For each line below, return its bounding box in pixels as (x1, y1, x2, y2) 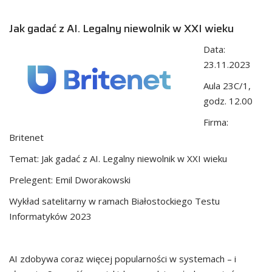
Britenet (9, 131, 46, 143)
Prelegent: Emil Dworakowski (9, 173, 131, 186)
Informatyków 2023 (9, 209, 92, 222)
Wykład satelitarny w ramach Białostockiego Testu (9, 194, 220, 207)
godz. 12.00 (203, 94, 253, 107)
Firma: (203, 115, 228, 128)
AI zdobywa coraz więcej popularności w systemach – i (9, 252, 236, 265)
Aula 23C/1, (203, 79, 251, 92)
